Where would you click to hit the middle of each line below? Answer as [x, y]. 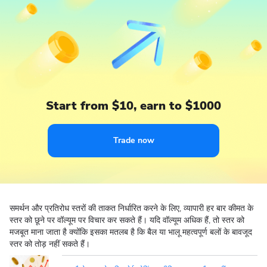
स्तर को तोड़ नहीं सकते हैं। [50, 244]
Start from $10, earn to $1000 [133, 106]
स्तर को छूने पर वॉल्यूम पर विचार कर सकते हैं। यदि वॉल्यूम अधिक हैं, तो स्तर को [127, 220]
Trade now [133, 140]
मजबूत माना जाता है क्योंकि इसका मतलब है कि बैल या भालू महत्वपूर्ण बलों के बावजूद [131, 232]
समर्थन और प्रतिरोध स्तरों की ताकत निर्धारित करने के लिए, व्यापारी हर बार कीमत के [131, 208]
